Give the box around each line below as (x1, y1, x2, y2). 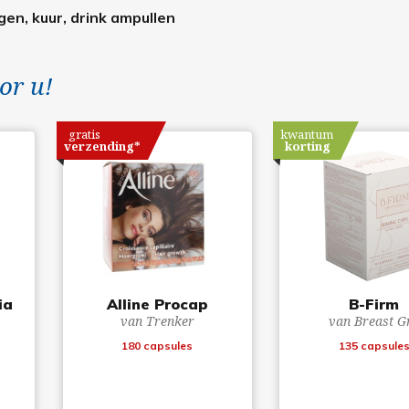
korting (285, 137, 331, 154)
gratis (68, 125, 100, 142)
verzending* (63, 137, 141, 154)
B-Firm (349, 294, 400, 313)
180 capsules (121, 338, 194, 352)
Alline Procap (106, 294, 208, 313)
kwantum (280, 125, 334, 142)
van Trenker (120, 311, 194, 330)
